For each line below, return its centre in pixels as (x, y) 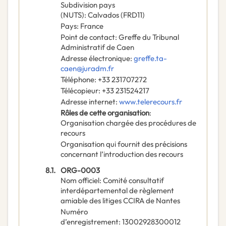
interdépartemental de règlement (117, 191)
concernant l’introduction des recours (122, 154)
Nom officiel (80, 181)
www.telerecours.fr (151, 102)
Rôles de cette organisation (105, 113)
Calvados (103, 15)
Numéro (74, 212)
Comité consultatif (133, 181)
